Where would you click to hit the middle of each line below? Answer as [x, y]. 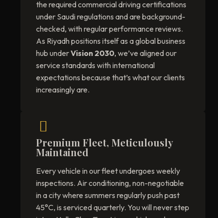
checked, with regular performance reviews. [109, 29]
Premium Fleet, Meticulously [104, 143]
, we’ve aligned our [145, 53]
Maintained [62, 152]
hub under [53, 53]
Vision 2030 [92, 53]
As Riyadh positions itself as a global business [111, 41]
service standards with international [95, 65]
